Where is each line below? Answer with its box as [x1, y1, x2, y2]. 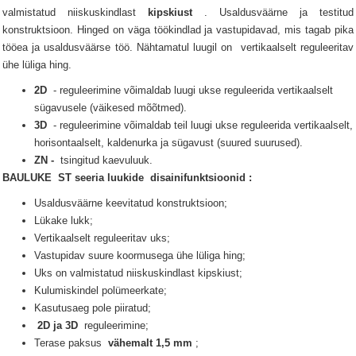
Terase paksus [34, 337, 108, 349]
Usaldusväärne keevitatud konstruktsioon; [34, 197, 227, 209]
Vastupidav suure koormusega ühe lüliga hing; [34, 250, 246, 261]
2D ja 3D [37, 319, 78, 331]
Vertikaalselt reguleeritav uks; [34, 232, 170, 244]
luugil [193, 41, 222, 53]
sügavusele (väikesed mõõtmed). [34, 102, 190, 114]
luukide [107, 172, 150, 184]
